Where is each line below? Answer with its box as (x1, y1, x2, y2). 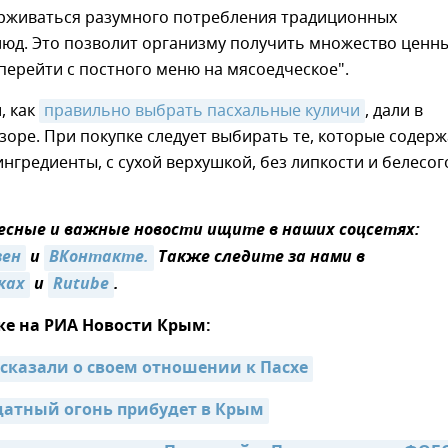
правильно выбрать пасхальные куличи (44, 99, 360, 124)
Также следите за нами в (154, 245, 365, 272)
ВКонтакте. (49, 245, 149, 272)
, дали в (365, 99, 423, 124)
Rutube (53, 272, 109, 299)
